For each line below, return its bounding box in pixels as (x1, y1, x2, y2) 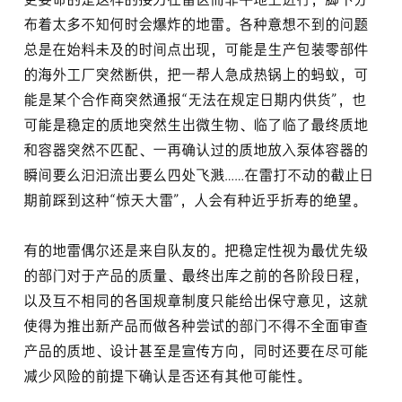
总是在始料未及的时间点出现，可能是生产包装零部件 (23, 42, 368, 58)
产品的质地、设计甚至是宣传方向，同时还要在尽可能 (23, 344, 368, 360)
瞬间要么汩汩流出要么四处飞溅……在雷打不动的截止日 (23, 168, 373, 184)
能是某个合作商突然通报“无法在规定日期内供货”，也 (23, 92, 366, 109)
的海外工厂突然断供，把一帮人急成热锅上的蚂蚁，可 (23, 67, 368, 83)
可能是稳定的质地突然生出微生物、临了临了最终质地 (23, 118, 368, 134)
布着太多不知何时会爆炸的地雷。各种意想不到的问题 (23, 17, 368, 33)
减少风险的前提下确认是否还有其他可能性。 (23, 369, 310, 385)
